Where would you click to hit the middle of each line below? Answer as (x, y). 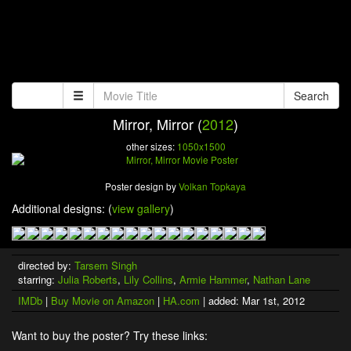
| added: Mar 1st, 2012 (252, 301)
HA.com (181, 301)
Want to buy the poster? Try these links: (110, 336)
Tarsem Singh (106, 266)
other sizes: (151, 146)
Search (311, 96)
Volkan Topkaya (212, 186)
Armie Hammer (213, 280)
